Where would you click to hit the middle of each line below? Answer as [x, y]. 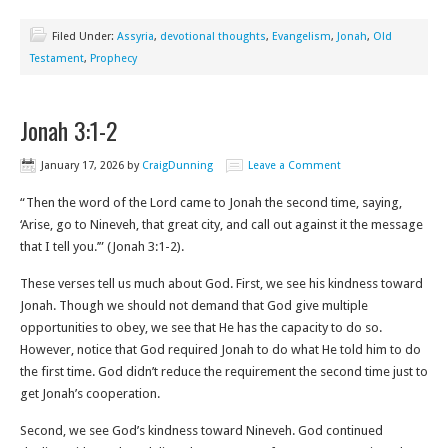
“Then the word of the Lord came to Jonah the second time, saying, [211, 202]
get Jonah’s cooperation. [91, 393]
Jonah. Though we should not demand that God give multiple [194, 305]
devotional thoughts [213, 36]
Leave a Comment [294, 165]
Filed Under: [84, 36]
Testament [57, 58]
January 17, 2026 [82, 165]
